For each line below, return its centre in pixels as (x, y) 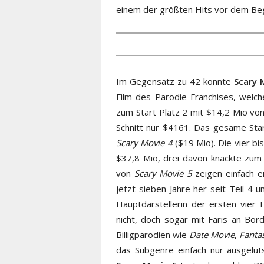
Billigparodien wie (153, 234)
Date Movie (212, 234)
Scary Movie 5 (163, 173)
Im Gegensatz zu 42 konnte (175, 81)
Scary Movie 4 (144, 142)
